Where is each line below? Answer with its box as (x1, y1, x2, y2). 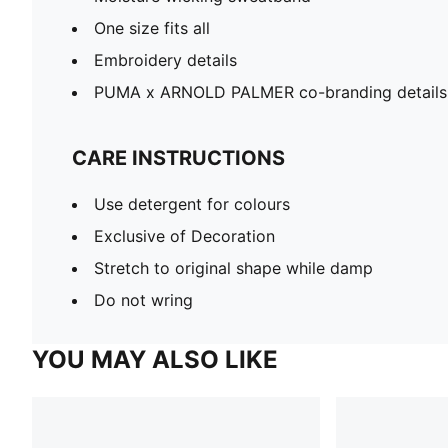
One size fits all (94, 17, 210, 38)
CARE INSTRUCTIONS (72, 145, 285, 170)
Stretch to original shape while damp (94, 257, 373, 278)
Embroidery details (94, 49, 237, 70)
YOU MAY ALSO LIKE (32, 344, 278, 374)
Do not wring (94, 289, 193, 310)
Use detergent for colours (94, 193, 290, 214)
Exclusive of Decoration (94, 225, 275, 246)
